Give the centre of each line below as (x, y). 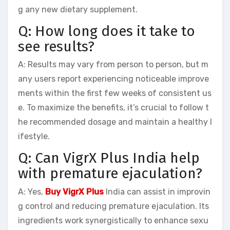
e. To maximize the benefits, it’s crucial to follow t (113, 108)
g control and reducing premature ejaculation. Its (113, 206)
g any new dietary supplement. (78, 9)
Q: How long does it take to (107, 31)
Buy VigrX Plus (74, 191)
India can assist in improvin (157, 191)
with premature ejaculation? (110, 174)
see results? (56, 46)
